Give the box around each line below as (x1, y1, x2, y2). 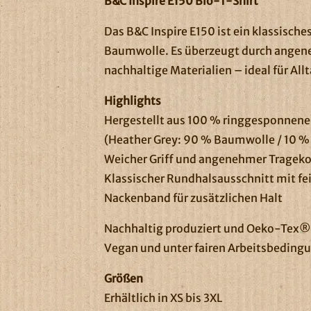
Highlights (104, 93, 162, 108)
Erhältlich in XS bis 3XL (104, 290, 223, 305)
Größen (104, 271, 144, 285)
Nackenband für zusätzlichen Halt (104, 190, 283, 205)
